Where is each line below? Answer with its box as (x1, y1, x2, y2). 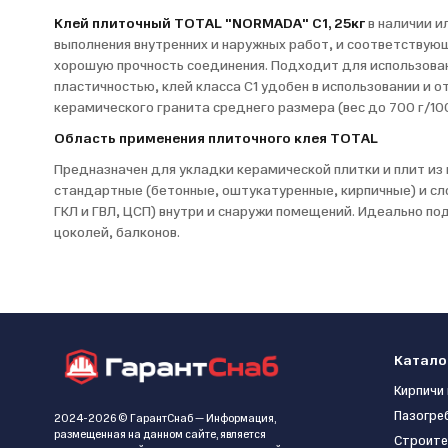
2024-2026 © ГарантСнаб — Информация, (53, 411, 276, 426)
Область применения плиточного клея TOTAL (53, 129, 381, 148)
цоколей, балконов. (53, 223, 180, 242)
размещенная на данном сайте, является (53, 427, 266, 442)
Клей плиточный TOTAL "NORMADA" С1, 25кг (53, 14, 365, 33)
